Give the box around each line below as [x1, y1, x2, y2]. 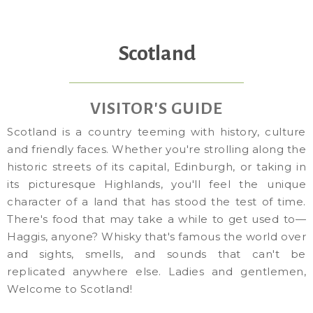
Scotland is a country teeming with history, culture [7, 124, 306, 138]
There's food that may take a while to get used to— [7, 212, 306, 226]
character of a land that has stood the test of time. [7, 194, 306, 208]
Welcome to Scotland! [7, 282, 132, 296]
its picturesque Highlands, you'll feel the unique [7, 177, 306, 191]
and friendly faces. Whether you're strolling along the [7, 142, 306, 156]
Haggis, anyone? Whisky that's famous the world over [7, 229, 306, 243]
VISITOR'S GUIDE [90, 99, 223, 117]
